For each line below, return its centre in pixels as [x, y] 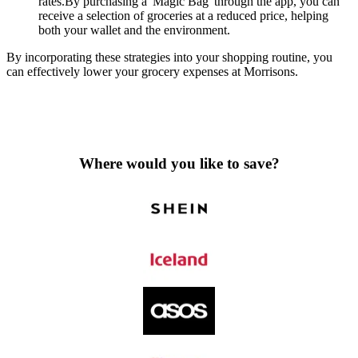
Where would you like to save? [179, 163]
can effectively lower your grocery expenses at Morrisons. [152, 72]
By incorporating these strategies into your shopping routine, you [169, 58]
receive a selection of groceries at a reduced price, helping [183, 16]
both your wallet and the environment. [134, 30]
